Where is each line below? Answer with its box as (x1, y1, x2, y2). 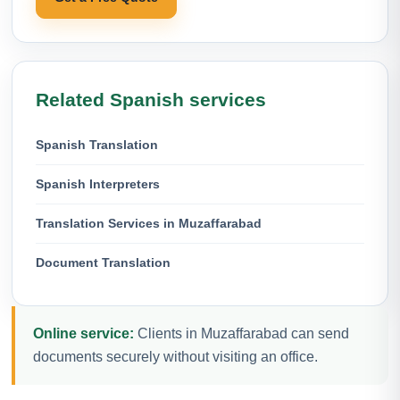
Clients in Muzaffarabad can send (134, 325, 349, 341)
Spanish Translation (36, 137, 158, 152)
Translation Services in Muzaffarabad (36, 215, 262, 230)
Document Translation (36, 254, 171, 270)
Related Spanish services (36, 88, 266, 110)
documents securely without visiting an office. (33, 348, 318, 364)
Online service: (33, 325, 134, 341)
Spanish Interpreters (36, 176, 160, 191)
